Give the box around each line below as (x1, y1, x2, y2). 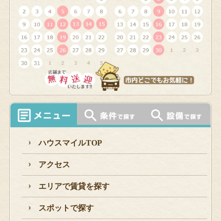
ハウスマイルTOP (38, 139, 102, 147)
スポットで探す (38, 204, 94, 213)
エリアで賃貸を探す (38, 182, 110, 191)
